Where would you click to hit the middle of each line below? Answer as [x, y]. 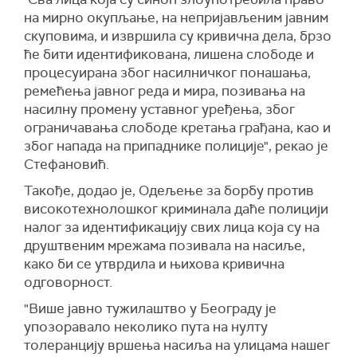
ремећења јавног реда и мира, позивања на [165, 91]
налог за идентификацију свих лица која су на [172, 227]
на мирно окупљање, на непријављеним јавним [176, 18]
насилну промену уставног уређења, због [159, 109]
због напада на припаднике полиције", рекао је [176, 146]
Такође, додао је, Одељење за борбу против [169, 190]
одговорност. [68, 282]
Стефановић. [67, 164]
